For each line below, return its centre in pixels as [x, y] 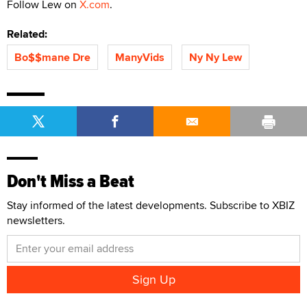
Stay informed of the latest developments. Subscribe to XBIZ [151, 205]
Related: [30, 34]
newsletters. [36, 220]
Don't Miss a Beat [71, 181]
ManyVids [140, 57]
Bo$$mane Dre [52, 57]
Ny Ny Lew [216, 57]
